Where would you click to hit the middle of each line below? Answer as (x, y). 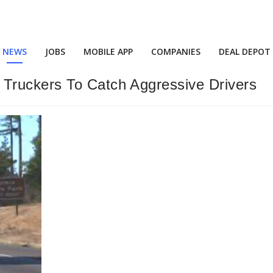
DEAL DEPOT (245, 51)
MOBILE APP (108, 51)
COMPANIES (176, 51)
